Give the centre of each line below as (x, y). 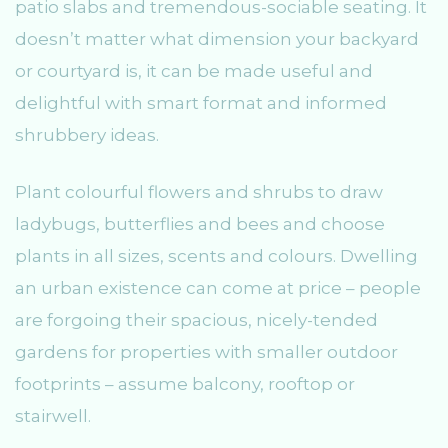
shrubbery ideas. (87, 134)
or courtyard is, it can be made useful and (194, 70)
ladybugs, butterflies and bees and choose (200, 224)
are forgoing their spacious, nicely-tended (196, 320)
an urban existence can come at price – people (218, 288)
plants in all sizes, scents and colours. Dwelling (216, 256)
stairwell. (53, 416)
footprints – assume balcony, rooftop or (185, 384)
